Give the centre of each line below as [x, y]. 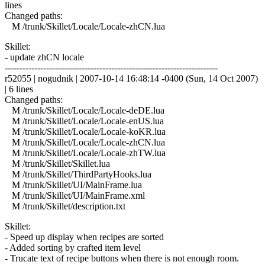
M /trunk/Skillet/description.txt [65, 206]
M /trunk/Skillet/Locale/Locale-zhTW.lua [85, 153]
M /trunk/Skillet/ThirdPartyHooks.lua [78, 174]
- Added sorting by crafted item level [73, 247]
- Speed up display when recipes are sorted [84, 237]
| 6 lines [19, 89]
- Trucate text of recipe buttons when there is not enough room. [122, 258]
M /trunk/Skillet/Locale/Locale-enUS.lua [84, 121]
